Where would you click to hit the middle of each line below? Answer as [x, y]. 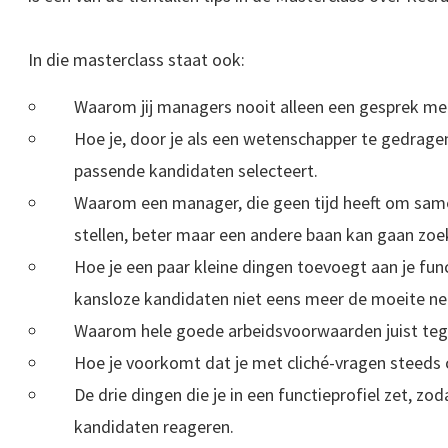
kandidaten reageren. [154, 427]
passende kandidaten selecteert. [196, 171]
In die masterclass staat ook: [136, 60]
